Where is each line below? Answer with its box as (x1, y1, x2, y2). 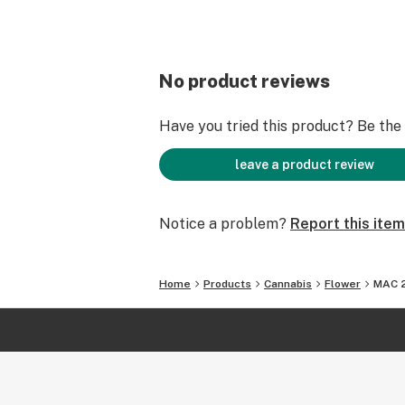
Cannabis (264, 278, 312, 290)
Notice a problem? (159, 215, 287, 232)
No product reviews (159, 71, 330, 92)
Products (203, 278, 251, 290)
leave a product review (235, 157, 374, 172)
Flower (325, 278, 361, 290)
